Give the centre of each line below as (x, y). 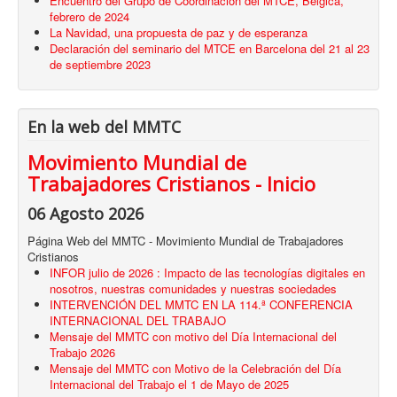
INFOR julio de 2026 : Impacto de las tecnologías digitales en (207, 273)
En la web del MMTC (104, 127)
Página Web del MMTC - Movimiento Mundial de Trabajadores (186, 241)
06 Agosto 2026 (86, 214)
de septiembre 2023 (100, 65)
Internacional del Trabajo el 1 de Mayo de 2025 (169, 385)
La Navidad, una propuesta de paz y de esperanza (179, 33)
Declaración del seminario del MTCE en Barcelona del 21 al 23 (210, 49)
